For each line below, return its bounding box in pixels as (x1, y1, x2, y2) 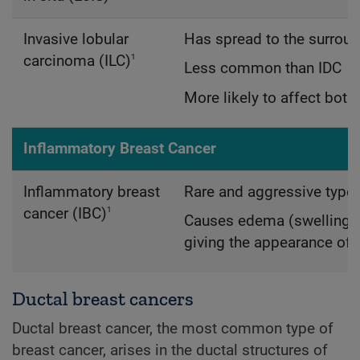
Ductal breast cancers (12, 286, 194, 310)
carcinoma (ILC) (22, 52, 131, 71)
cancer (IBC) (22, 205, 107, 223)
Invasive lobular (22, 31, 129, 49)
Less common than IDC (183, 59, 342, 78)
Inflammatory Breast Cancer (22, 140, 216, 158)
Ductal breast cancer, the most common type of (12, 319, 333, 337)
